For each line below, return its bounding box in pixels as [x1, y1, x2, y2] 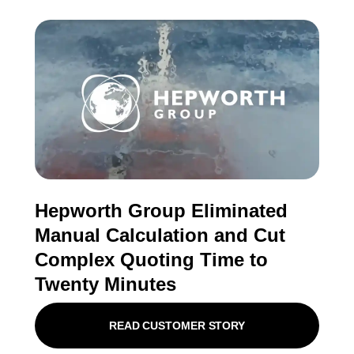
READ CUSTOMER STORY [108, 319, 246, 333]
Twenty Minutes [35, 273, 176, 296]
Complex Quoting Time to [35, 249, 268, 271]
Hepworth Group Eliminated [35, 200, 288, 222]
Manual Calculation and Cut [35, 224, 285, 247]
